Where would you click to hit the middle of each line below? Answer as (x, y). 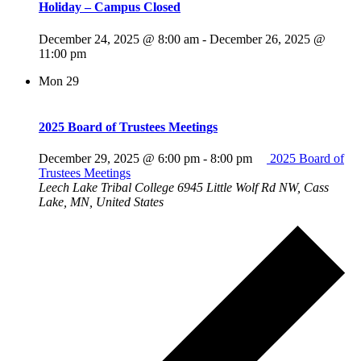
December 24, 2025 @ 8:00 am (119, 39)
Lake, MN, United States (101, 202)
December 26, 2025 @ (268, 39)
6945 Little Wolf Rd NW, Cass (253, 188)
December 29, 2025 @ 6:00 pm (119, 159)
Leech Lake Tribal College (108, 188)
